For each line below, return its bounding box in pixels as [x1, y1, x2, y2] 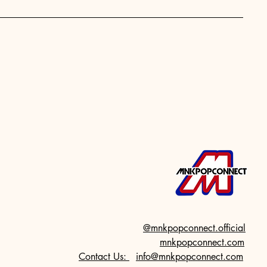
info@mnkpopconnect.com [136, 250, 243, 263]
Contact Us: [79, 250, 129, 263]
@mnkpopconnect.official [143, 221, 246, 234]
